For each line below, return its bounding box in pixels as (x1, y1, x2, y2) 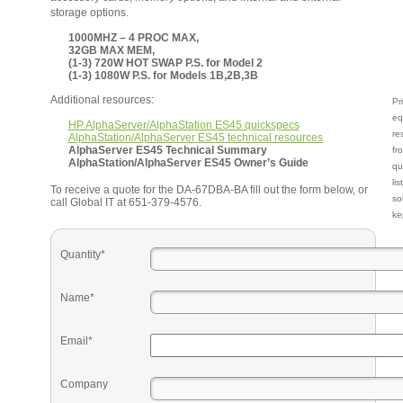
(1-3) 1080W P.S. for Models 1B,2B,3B (67, 69, 258, 82)
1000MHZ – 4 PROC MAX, (67, 31, 199, 44)
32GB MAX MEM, (67, 44, 155, 57)
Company (59, 378, 108, 390)
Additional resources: (49, 94, 154, 106)
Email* (59, 335, 93, 347)
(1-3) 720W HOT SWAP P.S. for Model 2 (67, 57, 263, 69)
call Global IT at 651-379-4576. (49, 196, 201, 209)
